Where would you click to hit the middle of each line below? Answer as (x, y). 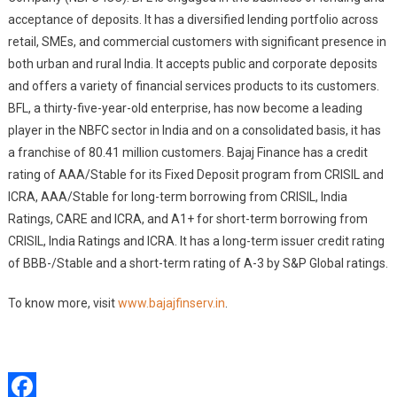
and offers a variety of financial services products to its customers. (193, 86)
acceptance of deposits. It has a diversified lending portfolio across (193, 19)
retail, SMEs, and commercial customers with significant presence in (197, 42)
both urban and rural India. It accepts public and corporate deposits (192, 64)
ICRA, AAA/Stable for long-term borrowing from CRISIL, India (177, 197)
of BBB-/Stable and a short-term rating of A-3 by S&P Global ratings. (198, 263)
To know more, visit (62, 303)
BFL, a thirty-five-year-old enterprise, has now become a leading (185, 108)
